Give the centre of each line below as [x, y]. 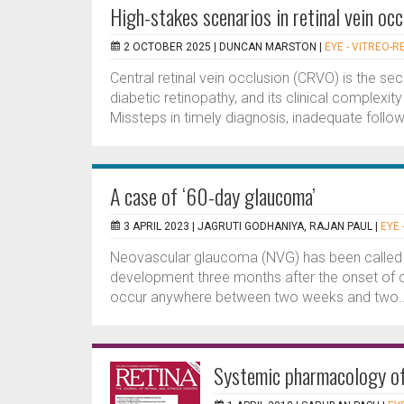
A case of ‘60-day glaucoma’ [213, 196]
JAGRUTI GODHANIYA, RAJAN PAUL [285, 226]
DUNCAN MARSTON [268, 47]
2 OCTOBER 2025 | [171, 47]
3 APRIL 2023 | [161, 226]
